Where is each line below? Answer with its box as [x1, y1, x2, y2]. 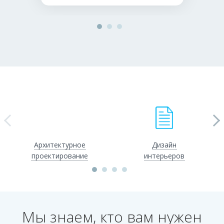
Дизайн [152, 140, 176, 149]
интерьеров [144, 151, 184, 160]
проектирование [31, 151, 88, 160]
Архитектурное [34, 140, 85, 149]
